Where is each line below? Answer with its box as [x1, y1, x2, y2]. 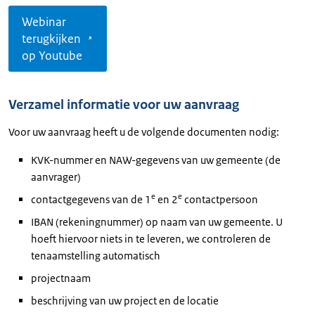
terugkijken [22, 31, 81, 46]
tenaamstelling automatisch [31, 249, 160, 262]
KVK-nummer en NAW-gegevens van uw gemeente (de [31, 153, 281, 167]
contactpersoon [182, 193, 258, 206]
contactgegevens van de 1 [31, 193, 151, 206]
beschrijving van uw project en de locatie [31, 294, 219, 307]
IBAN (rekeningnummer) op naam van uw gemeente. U [31, 215, 283, 229]
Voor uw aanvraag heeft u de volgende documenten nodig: [8, 125, 279, 139]
